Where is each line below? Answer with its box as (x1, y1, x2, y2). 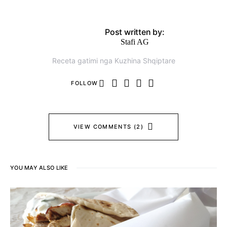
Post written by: (105, 26, 165, 37)
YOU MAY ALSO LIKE (10, 164, 68, 171)
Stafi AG (121, 37, 149, 46)
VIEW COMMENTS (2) (73, 123, 143, 130)
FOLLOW (71, 80, 98, 87)
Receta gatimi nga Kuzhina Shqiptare (52, 56, 175, 65)
